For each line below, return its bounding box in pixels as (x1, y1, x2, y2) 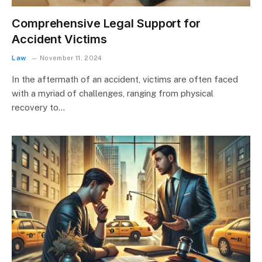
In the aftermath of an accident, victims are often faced (12, 74, 238, 84)
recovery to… (12, 102, 65, 112)
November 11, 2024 (40, 54, 102, 61)
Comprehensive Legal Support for (12, 16, 201, 30)
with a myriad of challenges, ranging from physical (12, 88, 213, 98)
